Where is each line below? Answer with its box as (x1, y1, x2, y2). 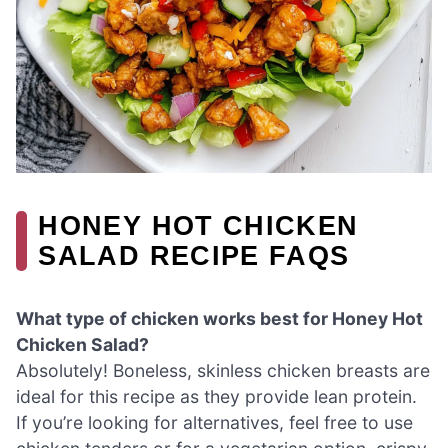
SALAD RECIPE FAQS (38, 239, 350, 271)
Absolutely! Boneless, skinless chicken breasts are (16, 359, 430, 381)
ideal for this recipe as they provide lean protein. (16, 385, 417, 407)
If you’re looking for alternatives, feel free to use (16, 411, 413, 433)
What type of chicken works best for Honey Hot (16, 307, 423, 329)
